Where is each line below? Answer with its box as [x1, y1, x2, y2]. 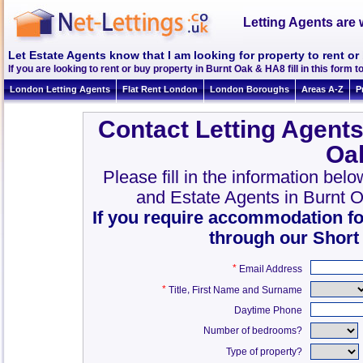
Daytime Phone [234, 305, 303, 316]
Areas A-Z [301, 84, 344, 94]
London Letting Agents [10, 84, 110, 94]
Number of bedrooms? [203, 325, 303, 336]
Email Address [239, 263, 303, 275]
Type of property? [226, 346, 303, 357]
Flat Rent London [122, 84, 198, 94]
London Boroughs [210, 84, 289, 94]
